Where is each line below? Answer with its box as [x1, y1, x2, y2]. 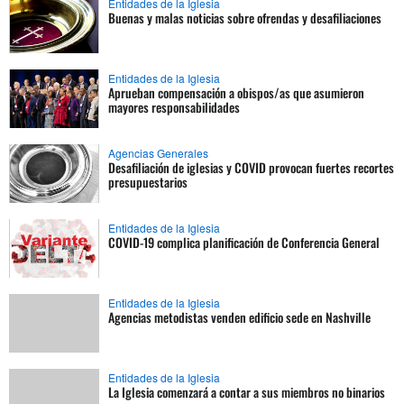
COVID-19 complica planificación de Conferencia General [108, 233, 380, 252]
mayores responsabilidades [108, 97, 240, 117]
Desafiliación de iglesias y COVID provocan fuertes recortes [108, 158, 394, 178]
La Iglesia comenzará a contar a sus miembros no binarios [108, 382, 385, 402]
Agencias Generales [108, 145, 208, 161]
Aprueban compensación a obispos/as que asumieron [108, 83, 364, 103]
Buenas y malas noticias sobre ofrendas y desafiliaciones [108, 8, 381, 28]
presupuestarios [108, 172, 188, 192]
